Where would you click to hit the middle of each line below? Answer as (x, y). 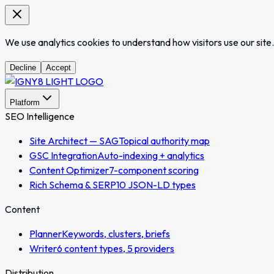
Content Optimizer (69, 170)
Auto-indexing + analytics (151, 155)
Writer (43, 248)
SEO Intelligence (40, 116)
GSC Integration (63, 155)
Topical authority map (164, 141)
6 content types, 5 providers (116, 248)
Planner (46, 234)
